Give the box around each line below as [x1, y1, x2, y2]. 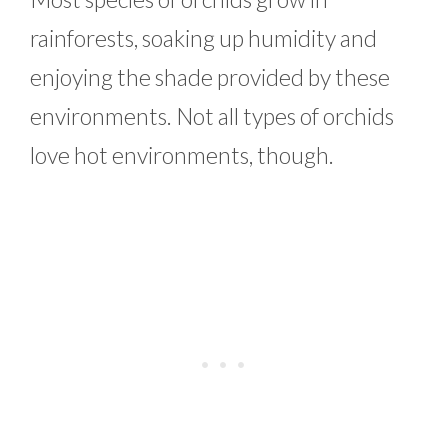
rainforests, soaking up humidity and [30, 23, 377, 52]
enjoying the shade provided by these [30, 62, 390, 91]
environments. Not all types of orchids [30, 101, 394, 130]
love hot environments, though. [30, 140, 338, 169]
